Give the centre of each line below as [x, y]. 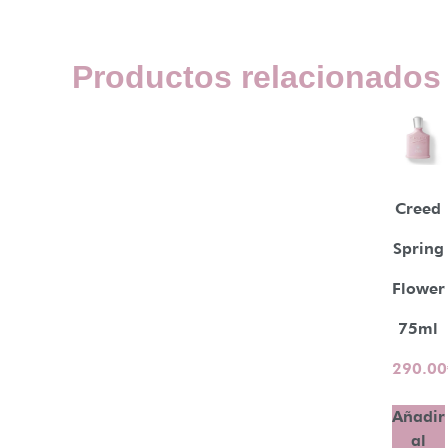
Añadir [418, 417]
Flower [418, 289]
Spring [418, 249]
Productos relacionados [256, 76]
